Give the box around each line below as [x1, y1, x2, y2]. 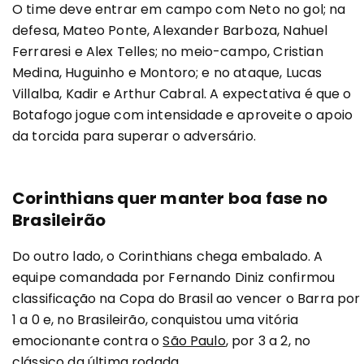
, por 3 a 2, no [225, 331, 311, 351]
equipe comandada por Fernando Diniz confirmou [12, 268, 336, 288]
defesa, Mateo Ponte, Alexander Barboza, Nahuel [12, 21, 328, 41]
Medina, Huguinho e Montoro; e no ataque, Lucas [12, 63, 323, 83]
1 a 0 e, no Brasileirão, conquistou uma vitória [12, 310, 299, 330]
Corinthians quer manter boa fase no [12, 187, 328, 210]
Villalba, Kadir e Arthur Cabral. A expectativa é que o [12, 84, 352, 104]
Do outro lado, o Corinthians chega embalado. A [12, 247, 323, 266]
